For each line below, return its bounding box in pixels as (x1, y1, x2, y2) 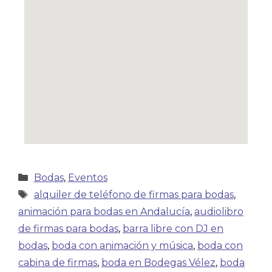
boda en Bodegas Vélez (101, 257, 216, 268)
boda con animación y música (52, 240, 193, 251)
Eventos (67, 172, 107, 183)
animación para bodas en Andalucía (18, 206, 190, 217)
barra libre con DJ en (123, 223, 223, 234)
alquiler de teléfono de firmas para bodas (33, 189, 234, 200)
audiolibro (194, 206, 243, 217)
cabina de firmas (18, 257, 97, 268)
